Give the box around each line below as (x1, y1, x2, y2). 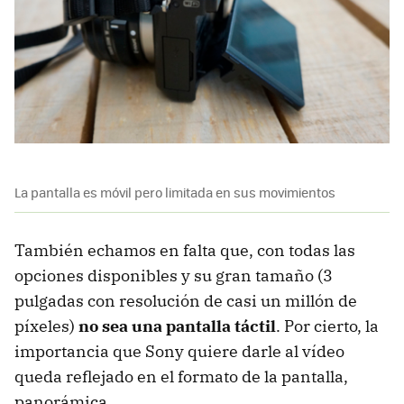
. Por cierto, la (276, 315, 379, 336)
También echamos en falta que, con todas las (14, 239, 355, 261)
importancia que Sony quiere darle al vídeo (14, 340, 344, 362)
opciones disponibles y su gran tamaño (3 (14, 264, 333, 286)
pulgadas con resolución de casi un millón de (14, 289, 357, 311)
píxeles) (14, 315, 78, 336)
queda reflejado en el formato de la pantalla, (14, 365, 348, 387)
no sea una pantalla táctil (78, 315, 276, 336)
